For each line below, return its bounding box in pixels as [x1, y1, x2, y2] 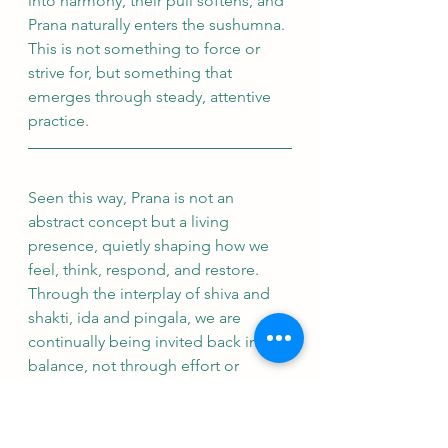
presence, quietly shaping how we [28, 236, 273, 255]
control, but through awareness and [28, 380, 284, 399]
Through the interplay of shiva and [28, 284, 274, 303]
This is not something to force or [28, 39, 264, 58]
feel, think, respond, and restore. [28, 260, 263, 279]
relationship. [28, 404, 120, 423]
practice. [28, 111, 89, 130]
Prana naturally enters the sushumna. [28, 15, 289, 34]
